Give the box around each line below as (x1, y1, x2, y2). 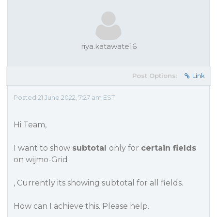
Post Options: (132, 72, 177, 79)
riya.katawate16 (80, 42, 137, 51)
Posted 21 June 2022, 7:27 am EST (14, 93, 115, 101)
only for (109, 143, 141, 153)
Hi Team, (14, 120, 46, 129)
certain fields (141, 143, 196, 153)
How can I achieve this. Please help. (14, 201, 149, 211)
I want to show (14, 143, 72, 153)
